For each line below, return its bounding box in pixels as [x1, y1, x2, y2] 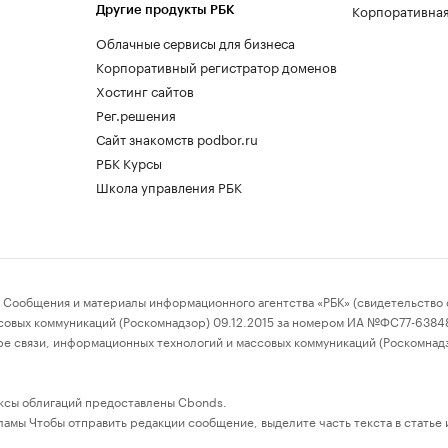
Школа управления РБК [96, 175, 242, 196]
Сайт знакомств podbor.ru [96, 127, 258, 148]
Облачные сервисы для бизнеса [96, 31, 295, 52]
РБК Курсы [96, 151, 162, 172]
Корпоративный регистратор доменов [96, 55, 337, 76]
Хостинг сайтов [96, 79, 194, 100]
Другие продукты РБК [96, 2, 235, 16]
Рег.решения [96, 103, 176, 124]
